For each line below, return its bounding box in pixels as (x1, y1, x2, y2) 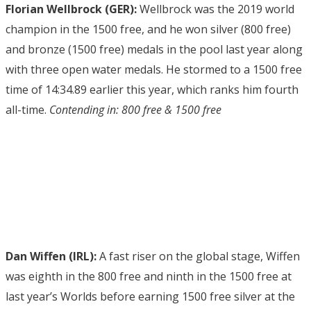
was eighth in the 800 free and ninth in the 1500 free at (6, 268, 292, 284)
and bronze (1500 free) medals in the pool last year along (6, 41, 303, 57)
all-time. (6, 101, 49, 117)
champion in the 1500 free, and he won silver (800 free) (6, 21, 291, 37)
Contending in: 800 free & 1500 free (49, 101, 221, 117)
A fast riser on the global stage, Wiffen (96, 248, 300, 264)
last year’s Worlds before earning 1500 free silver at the (6, 288, 295, 304)
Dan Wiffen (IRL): (6, 248, 96, 264)
